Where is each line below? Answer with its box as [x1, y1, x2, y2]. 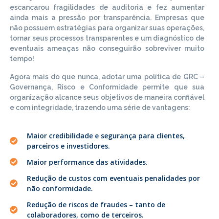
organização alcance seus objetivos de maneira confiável [10, 93, 204, 101]
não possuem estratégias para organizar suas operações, [10, 23, 204, 32]
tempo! [10, 54, 34, 63]
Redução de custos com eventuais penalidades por [27, 173, 200, 183]
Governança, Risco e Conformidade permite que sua [10, 83, 204, 91]
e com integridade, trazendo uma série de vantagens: [10, 103, 190, 111]
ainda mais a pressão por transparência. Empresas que [10, 13, 204, 22]
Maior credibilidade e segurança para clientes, [27, 131, 185, 140]
